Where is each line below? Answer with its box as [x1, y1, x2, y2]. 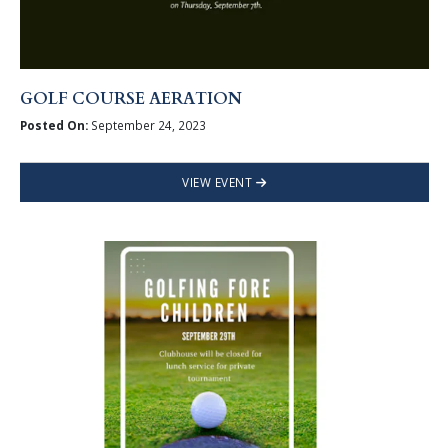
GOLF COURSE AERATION [19, 88, 242, 111]
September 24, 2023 [87, 116, 206, 133]
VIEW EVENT [182, 173, 256, 190]
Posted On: [19, 116, 88, 133]
